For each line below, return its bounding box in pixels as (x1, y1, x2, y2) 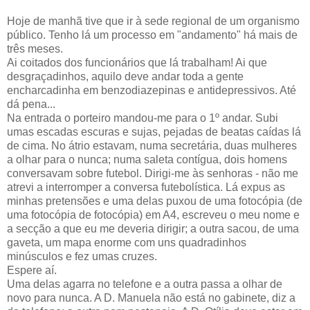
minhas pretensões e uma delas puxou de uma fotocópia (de (7, 194, 302, 207)
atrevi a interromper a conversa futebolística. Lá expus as (7, 181, 285, 193)
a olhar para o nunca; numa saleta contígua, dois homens (7, 153, 287, 165)
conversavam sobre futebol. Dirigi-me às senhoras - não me (7, 167, 298, 179)
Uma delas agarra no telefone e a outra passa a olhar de (7, 277, 282, 290)
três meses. (7, 42, 63, 55)
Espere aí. (7, 264, 57, 276)
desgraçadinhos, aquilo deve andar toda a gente (7, 70, 244, 82)
